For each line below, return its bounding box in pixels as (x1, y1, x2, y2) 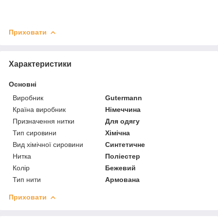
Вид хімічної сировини (13, 140, 83, 148)
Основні (9, 80, 36, 88)
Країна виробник (13, 105, 66, 113)
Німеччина (105, 105, 141, 113)
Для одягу (105, 117, 140, 125)
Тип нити (13, 175, 41, 183)
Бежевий (105, 163, 136, 172)
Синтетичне (105, 140, 145, 148)
